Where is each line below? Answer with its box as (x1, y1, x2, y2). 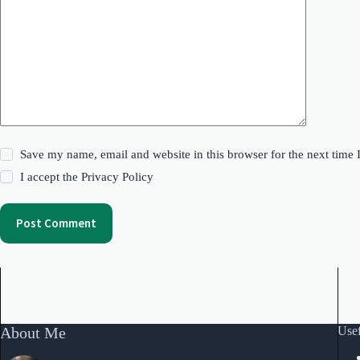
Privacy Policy (81, 170, 154, 184)
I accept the (20, 170, 82, 184)
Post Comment (16, 215, 96, 232)
